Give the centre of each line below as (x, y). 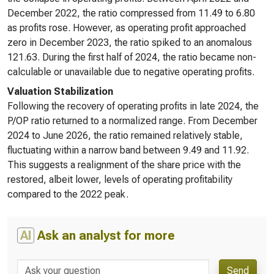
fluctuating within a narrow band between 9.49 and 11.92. (128, 150)
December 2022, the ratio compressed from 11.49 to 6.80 (131, 13)
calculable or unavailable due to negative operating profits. (131, 72)
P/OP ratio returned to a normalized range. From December (132, 121)
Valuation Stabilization (60, 91)
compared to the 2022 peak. (68, 194)
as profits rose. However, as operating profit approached (127, 28)
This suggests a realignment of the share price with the (124, 165)
